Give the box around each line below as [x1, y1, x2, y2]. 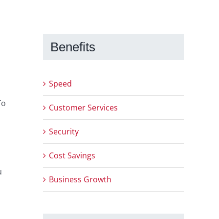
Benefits [50, 39, 95, 54]
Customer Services [49, 102, 118, 113]
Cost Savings [49, 150, 95, 161]
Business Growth [49, 174, 111, 185]
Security [49, 126, 79, 137]
